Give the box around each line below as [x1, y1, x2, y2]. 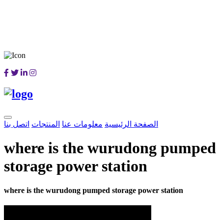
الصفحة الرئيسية [105, 119, 158, 128]
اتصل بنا [4, 119, 29, 128]
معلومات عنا [62, 119, 103, 128]
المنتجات [31, 119, 60, 128]
